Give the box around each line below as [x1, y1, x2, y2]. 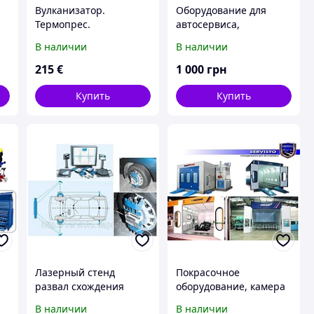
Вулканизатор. [34, 4, 105, 18]
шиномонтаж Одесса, [175, 32, 280, 46]
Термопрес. [34, 18, 90, 32]
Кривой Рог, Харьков [175, 46, 275, 60]
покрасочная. [175, 293, 242, 307]
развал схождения [34, 279, 124, 293]
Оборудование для [175, 4, 266, 18]
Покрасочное [175, 265, 240, 279]
